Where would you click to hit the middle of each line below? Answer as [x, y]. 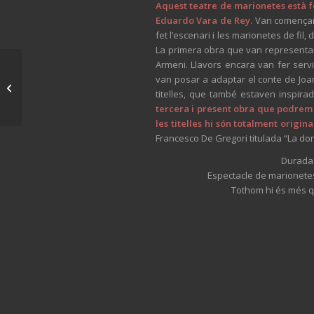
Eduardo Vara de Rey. [204, 20]
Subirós [41, 102]
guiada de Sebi [56, 87]
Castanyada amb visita [73, 72]
